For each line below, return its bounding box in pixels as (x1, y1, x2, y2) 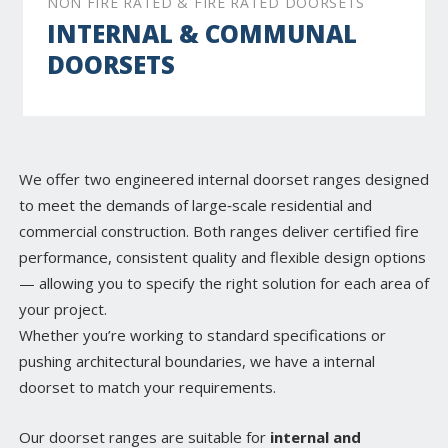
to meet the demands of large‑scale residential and (19, 195, 372, 216)
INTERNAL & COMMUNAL (47, 17, 357, 51)
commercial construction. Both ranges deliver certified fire (19, 221, 419, 242)
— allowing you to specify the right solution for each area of (19, 273, 429, 294)
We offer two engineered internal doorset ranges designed (19, 169, 429, 190)
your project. (19, 299, 107, 320)
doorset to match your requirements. (19, 377, 276, 398)
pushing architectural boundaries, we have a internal (19, 351, 375, 372)
